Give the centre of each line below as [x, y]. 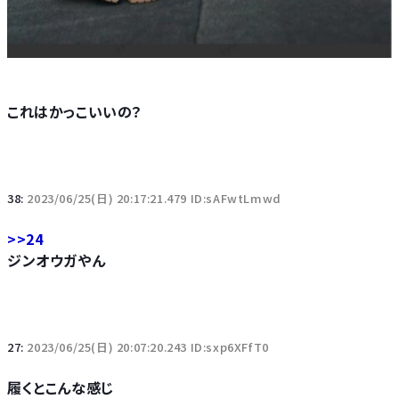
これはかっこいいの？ [75, 111]
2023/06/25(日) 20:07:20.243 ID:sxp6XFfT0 [148, 346]
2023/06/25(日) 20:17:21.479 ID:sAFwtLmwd [154, 198]
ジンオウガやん [57, 260]
